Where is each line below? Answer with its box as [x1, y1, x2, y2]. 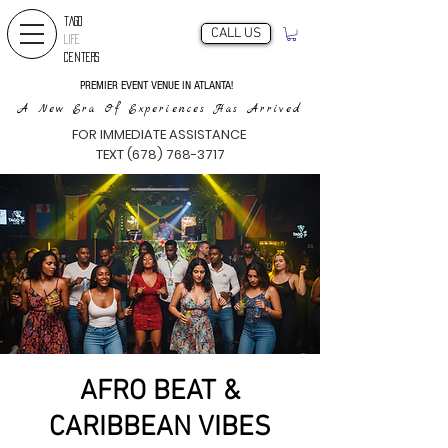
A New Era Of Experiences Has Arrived [17, 102, 303, 118]
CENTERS [64, 52, 106, 62]
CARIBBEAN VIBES [49, 411, 271, 446]
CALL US [211, 25, 261, 42]
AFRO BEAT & [80, 375, 240, 410]
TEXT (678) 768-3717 [95, 145, 225, 165]
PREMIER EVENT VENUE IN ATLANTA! [80, 79, 236, 93]
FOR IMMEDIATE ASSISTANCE [71, 125, 249, 145]
